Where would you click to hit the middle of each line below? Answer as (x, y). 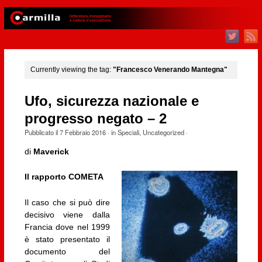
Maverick (51, 152)
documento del (67, 251)
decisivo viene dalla (67, 214)
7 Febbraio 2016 (82, 132)
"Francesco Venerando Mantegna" (170, 70)
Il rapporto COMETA (64, 177)
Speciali (128, 132)
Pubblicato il (42, 132)
